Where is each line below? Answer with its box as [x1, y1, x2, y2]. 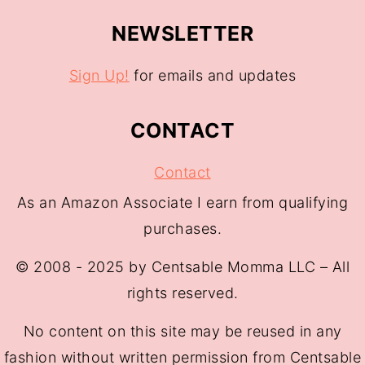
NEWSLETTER [112, 21, 253, 46]
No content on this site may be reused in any [23, 323, 342, 341]
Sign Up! [68, 67, 130, 85]
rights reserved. [126, 284, 239, 302]
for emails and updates [129, 67, 297, 85]
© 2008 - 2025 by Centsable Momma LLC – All [15, 258, 350, 276]
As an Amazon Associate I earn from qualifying [16, 194, 349, 212]
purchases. [143, 220, 222, 238]
